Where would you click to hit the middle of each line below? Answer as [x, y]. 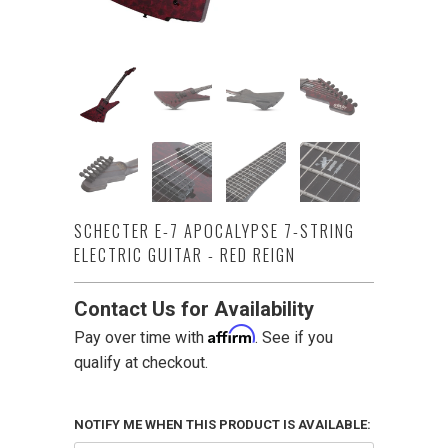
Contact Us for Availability [194, 309]
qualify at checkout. [141, 362]
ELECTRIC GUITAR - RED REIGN [185, 254]
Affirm [231, 334]
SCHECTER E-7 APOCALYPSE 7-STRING [214, 230]
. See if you [294, 337]
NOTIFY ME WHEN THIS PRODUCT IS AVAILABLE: [222, 424]
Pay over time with [141, 337]
